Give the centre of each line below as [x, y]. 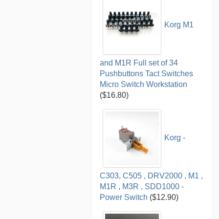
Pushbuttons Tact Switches [147, 73]
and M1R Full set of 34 [139, 63]
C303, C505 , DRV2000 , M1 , [152, 175]
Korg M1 [179, 25]
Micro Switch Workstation [144, 84]
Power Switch [124, 197]
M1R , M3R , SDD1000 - [142, 186]
